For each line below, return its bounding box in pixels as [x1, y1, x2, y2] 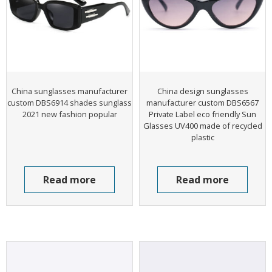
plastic [191, 131, 214, 143]
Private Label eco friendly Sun [149, 108, 256, 120]
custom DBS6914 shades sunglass [7, 97, 132, 108]
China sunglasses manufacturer [12, 85, 127, 97]
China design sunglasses [157, 85, 248, 97]
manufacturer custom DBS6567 [146, 97, 259, 108]
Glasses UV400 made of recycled [143, 120, 262, 131]
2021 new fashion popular [22, 108, 117, 120]
